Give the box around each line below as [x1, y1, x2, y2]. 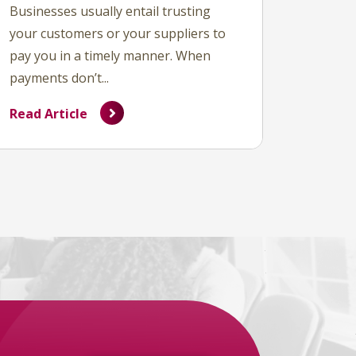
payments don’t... [10, 69, 109, 87]
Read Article [10, 105, 87, 122]
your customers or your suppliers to [10, 25, 226, 42]
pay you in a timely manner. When [10, 47, 211, 64]
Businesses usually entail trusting [10, 2, 211, 20]
